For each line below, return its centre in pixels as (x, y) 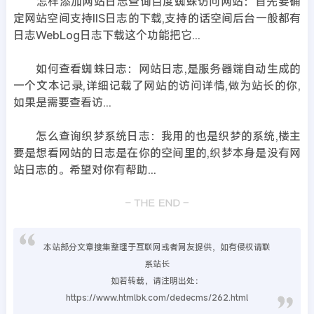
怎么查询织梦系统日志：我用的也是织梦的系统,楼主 (157, 136)
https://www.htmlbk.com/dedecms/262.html (157, 297)
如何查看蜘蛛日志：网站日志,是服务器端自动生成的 (157, 69)
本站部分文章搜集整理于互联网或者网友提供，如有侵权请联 (157, 247)
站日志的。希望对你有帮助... (84, 170)
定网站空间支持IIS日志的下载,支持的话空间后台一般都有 (157, 18)
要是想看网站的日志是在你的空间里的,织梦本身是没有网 (157, 153)
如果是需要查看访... (62, 102)
